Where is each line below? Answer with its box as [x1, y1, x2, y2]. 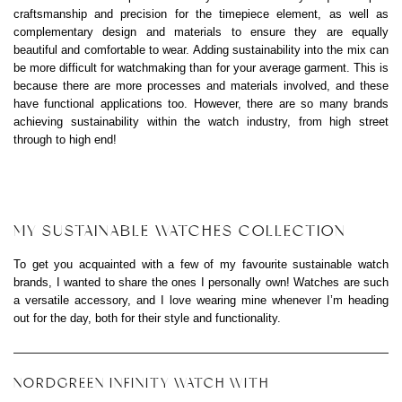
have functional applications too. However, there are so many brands [13, 97, 389, 111]
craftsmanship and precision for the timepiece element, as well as [13, 7, 389, 22]
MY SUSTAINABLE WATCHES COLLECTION [13, 221, 346, 240]
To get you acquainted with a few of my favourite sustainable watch [13, 257, 389, 271]
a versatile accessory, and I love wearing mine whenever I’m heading [13, 293, 389, 307]
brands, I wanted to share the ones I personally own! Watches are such [13, 275, 389, 289]
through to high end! [13, 133, 117, 147]
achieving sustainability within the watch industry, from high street [13, 115, 389, 129]
